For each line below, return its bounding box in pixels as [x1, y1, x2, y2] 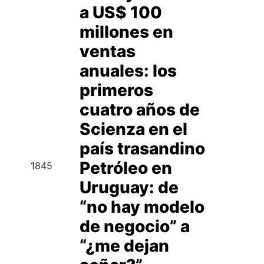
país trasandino [79, 138, 205, 159]
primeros [79, 80, 153, 100]
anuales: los [79, 61, 177, 81]
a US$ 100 [79, 2, 162, 22]
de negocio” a [79, 216, 190, 236]
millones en [79, 22, 173, 42]
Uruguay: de [79, 177, 179, 197]
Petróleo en [79, 158, 172, 178]
